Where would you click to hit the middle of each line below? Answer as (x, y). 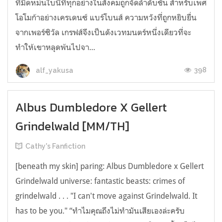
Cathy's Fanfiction (55, 146)
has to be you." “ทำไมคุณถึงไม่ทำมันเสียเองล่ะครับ (100, 211)
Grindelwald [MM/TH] (72, 126)
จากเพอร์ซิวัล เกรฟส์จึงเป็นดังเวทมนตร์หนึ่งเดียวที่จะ (103, 32)
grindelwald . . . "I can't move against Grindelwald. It (106, 196)
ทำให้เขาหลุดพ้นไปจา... (55, 47)
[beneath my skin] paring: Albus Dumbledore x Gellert (110, 166)
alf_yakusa (54, 70)
